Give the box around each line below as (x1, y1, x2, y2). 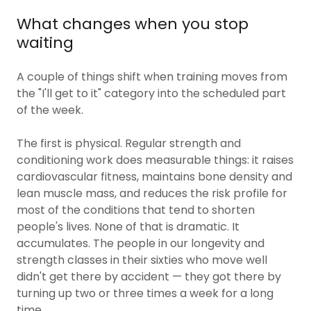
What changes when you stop (17, 13, 249, 35)
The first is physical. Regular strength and (17, 135, 241, 151)
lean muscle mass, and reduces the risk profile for (17, 185, 287, 201)
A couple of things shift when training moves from (17, 69, 287, 85)
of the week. (17, 102, 83, 118)
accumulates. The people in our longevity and (17, 235, 264, 251)
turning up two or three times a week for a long (17, 285, 274, 301)
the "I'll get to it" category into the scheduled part (17, 85, 286, 101)
